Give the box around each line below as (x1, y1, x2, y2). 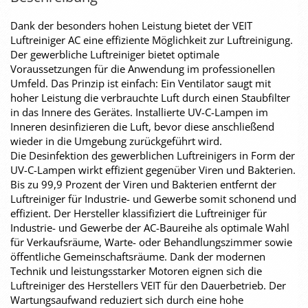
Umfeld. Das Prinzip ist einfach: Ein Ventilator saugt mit (10, 76, 271, 90)
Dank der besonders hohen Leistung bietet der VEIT (10, 19, 252, 32)
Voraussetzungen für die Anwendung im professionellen (10, 62, 275, 76)
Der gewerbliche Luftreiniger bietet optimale (10, 47, 219, 61)
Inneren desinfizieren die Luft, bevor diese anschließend (10, 120, 274, 133)
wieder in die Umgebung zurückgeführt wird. (10, 134, 222, 148)
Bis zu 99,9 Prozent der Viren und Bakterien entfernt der (10, 177, 276, 191)
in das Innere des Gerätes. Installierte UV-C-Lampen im (10, 105, 268, 119)
